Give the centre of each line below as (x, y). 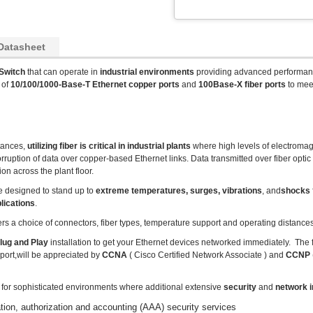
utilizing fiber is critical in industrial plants (109, 146)
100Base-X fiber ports (242, 85)
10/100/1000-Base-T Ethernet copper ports (95, 85)
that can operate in (63, 72)
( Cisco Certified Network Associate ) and (206, 255)
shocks (296, 191)
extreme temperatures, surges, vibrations (179, 191)
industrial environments (147, 72)
